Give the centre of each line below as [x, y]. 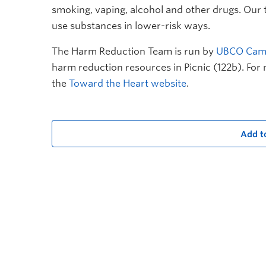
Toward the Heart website [128, 83]
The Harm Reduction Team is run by [134, 51]
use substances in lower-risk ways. [131, 26]
